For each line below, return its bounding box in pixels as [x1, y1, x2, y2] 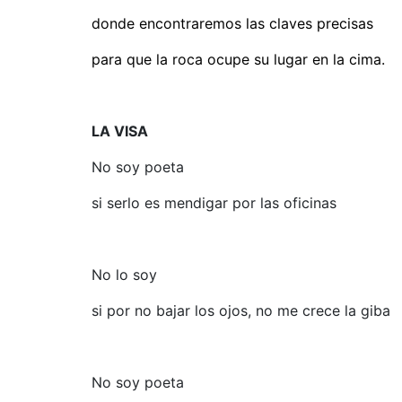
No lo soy [92, 266, 157, 284]
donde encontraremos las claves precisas [92, 14, 373, 32]
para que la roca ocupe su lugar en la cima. [92, 50, 385, 68]
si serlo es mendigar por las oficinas [92, 194, 336, 212]
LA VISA [92, 122, 148, 140]
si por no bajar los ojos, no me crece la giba [92, 301, 390, 319]
